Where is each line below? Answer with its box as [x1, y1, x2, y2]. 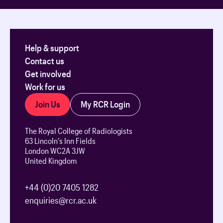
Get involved [25, 68, 72, 80]
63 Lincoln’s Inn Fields [25, 136, 96, 146]
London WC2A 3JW [25, 146, 86, 156]
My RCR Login [81, 99, 130, 110]
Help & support [25, 42, 80, 54]
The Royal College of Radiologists [25, 126, 133, 136]
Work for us [25, 81, 66, 93]
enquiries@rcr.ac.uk [25, 195, 97, 206]
